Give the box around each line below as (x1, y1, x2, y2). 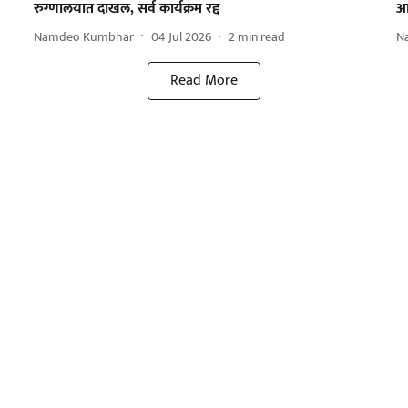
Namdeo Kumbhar (33, 25, 134, 47)
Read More (170, 68, 238, 94)
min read (237, 25, 285, 47)
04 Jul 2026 (150, 25, 211, 47)
